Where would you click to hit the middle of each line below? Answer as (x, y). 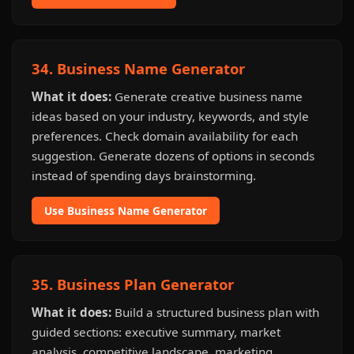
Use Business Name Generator (126, 211)
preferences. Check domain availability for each (165, 136)
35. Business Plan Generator (133, 284)
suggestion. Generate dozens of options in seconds (173, 156)
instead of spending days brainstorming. (144, 175)
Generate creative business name (207, 96)
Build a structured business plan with (215, 312)
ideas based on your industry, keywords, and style (170, 116)
